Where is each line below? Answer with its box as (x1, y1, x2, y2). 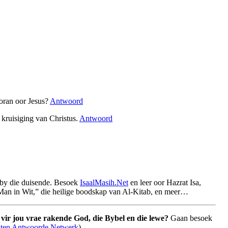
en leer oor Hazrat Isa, (128, 178, 201, 187)
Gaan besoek (168, 213, 212, 222)
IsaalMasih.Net (80, 178, 128, 187)
